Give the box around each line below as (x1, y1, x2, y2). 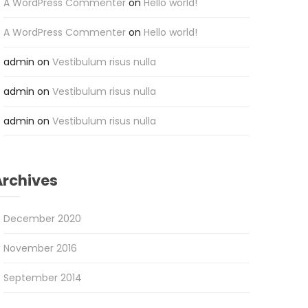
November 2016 (3, 241, 77, 256)
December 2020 (3, 212, 81, 226)
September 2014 (3, 271, 82, 285)
